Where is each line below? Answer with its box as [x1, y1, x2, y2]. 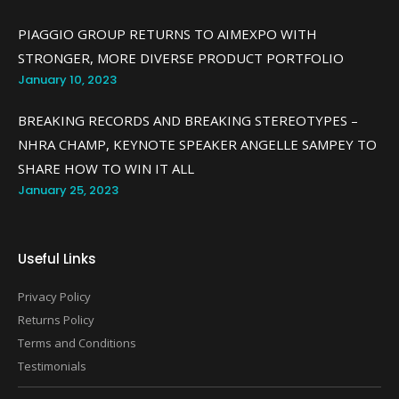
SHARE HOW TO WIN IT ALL [18, 159, 194, 177]
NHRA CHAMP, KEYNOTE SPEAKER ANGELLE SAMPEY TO [18, 135, 377, 153]
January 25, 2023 [18, 182, 118, 199]
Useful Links [18, 249, 96, 268]
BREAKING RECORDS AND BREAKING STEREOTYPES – [18, 111, 358, 129]
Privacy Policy [18, 289, 91, 305]
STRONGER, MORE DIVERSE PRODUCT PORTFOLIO [18, 49, 344, 67]
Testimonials [18, 358, 86, 374]
